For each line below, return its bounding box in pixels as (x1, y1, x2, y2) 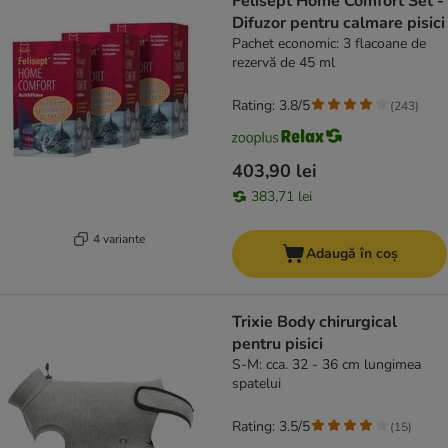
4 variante (92, 230, 145, 247)
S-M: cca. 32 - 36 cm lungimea (232, 355, 421, 375)
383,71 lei (251, 187, 312, 207)
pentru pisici (232, 333, 323, 356)
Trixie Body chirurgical (232, 311, 397, 334)
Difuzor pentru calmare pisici (232, 12, 445, 35)
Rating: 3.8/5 (232, 96, 310, 116)
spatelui (232, 374, 281, 394)
